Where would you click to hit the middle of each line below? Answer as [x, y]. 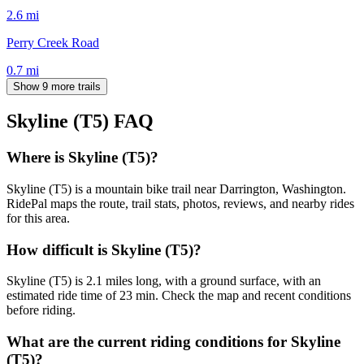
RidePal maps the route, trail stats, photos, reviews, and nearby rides [180, 204]
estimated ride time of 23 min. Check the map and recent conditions [179, 296]
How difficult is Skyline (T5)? [104, 249]
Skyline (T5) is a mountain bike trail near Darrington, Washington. [176, 189]
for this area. [38, 219]
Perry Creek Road [53, 42]
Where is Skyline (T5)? [82, 158]
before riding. [41, 310]
